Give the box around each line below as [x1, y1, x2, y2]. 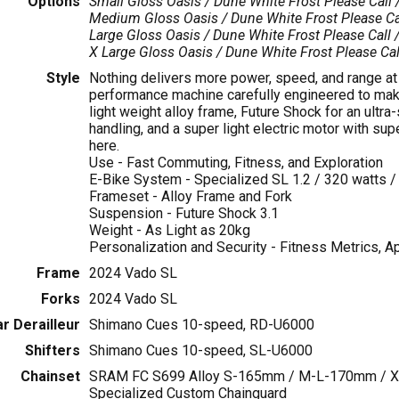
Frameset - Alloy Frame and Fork [88, 188, 292, 206]
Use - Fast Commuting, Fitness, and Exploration [88, 154, 383, 172]
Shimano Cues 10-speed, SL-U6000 [88, 342, 313, 360]
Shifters [24, 342, 80, 360]
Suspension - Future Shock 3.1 [88, 205, 279, 223]
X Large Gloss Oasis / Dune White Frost [88, 44, 336, 61]
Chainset [20, 368, 80, 386]
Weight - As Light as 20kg [88, 222, 250, 240]
